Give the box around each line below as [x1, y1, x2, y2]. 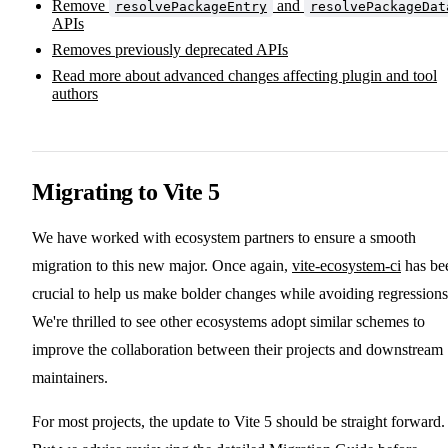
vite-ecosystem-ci [292, 257, 401, 275]
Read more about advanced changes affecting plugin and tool [52, 67, 437, 85]
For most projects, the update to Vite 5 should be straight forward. [32, 413, 445, 431]
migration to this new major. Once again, [32, 257, 292, 275]
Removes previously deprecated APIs [52, 41, 288, 59]
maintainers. [32, 369, 108, 387]
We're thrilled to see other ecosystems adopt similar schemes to [32, 313, 425, 331]
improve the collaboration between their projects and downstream [32, 341, 443, 359]
